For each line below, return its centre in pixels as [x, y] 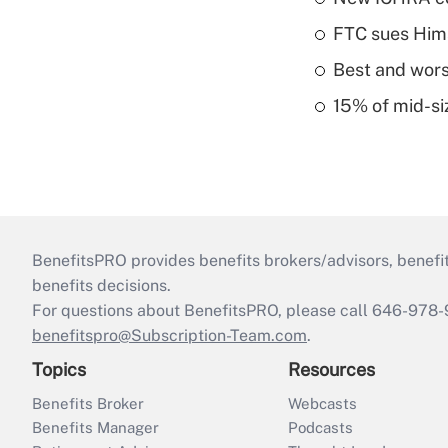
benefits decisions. [101, 286]
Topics [59, 370]
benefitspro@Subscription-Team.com [169, 336]
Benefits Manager [95, 428]
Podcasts [320, 428]
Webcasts [322, 404]
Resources [331, 370]
